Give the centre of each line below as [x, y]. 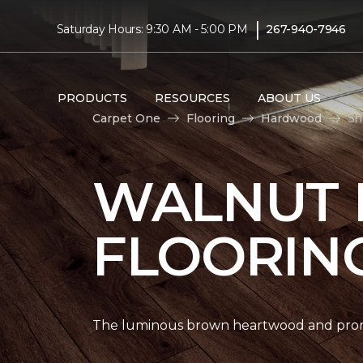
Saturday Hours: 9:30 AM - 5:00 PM [152, 29]
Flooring [211, 118]
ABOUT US [289, 98]
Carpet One [126, 118]
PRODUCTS [92, 98]
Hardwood [291, 118]
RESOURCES [192, 98]
